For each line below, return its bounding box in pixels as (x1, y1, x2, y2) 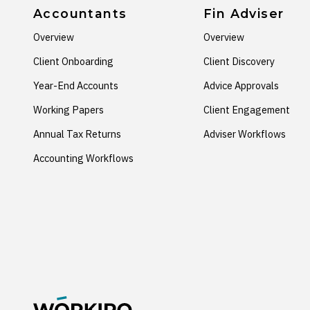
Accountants (33, 6, 127, 21)
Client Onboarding (33, 55, 113, 69)
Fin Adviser (203, 6, 284, 21)
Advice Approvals (203, 79, 280, 93)
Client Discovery (203, 55, 275, 69)
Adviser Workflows (203, 127, 286, 140)
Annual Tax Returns (33, 127, 121, 140)
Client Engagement (203, 102, 291, 116)
